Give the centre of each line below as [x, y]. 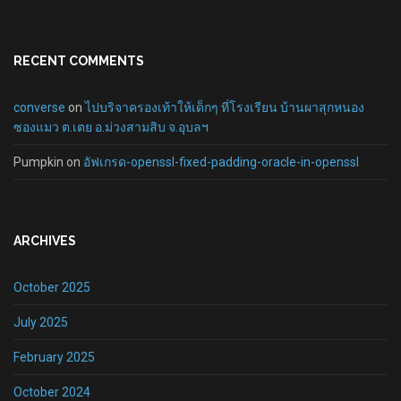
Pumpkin [38, 162]
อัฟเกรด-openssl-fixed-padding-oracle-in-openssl [221, 162]
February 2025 [54, 357]
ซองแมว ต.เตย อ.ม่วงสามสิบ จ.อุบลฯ [111, 127]
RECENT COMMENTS [79, 61]
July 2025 [41, 322]
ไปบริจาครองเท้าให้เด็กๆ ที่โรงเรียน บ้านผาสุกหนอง [225, 107]
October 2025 [52, 287]
